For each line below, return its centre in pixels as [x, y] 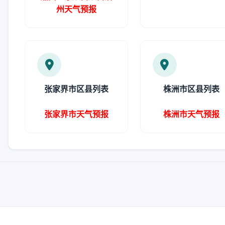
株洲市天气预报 [192, 114]
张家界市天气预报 [76, 114]
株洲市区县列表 [192, 89]
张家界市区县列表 [76, 89]
